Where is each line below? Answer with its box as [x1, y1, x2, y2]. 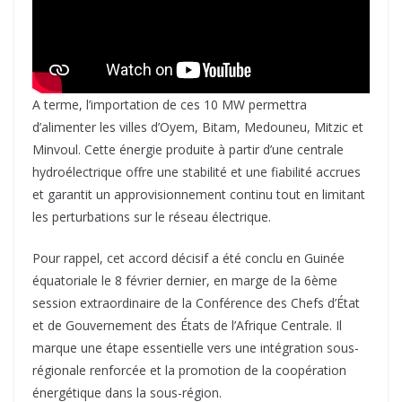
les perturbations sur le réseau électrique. [32, 207, 271, 225]
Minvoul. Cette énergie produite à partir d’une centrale [32, 140, 344, 158]
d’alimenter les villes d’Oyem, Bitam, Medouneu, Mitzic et [32, 118, 363, 135]
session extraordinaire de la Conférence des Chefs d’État [32, 293, 360, 311]
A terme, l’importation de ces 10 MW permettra [32, 95, 307, 113]
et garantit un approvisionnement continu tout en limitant [32, 185, 365, 203]
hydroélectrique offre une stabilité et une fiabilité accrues [32, 162, 361, 180]
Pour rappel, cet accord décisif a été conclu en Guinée [32, 249, 345, 267]
